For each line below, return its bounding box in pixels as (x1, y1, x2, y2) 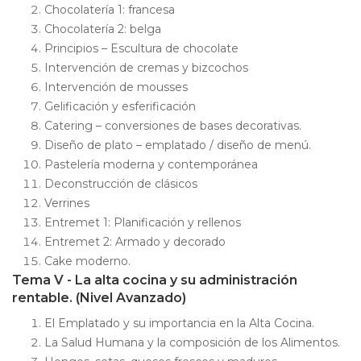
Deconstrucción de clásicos (44, 176, 197, 192)
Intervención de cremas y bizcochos (44, 60, 248, 76)
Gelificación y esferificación (44, 99, 196, 114)
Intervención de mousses (44, 80, 188, 95)
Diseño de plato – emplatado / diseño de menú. (44, 138, 311, 153)
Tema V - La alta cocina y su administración (12, 272, 297, 288)
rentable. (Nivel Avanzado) (12, 290, 186, 306)
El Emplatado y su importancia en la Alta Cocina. (44, 316, 314, 331)
